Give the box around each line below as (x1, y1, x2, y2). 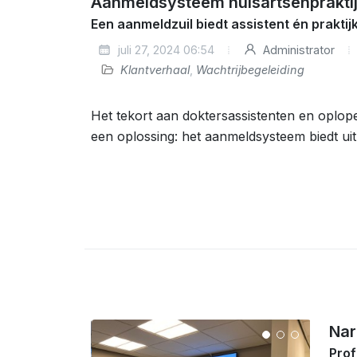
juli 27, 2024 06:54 (114, 43, 214, 57)
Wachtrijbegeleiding (196, 63, 304, 76)
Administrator (260, 43, 335, 57)
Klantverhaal (120, 63, 190, 76)
